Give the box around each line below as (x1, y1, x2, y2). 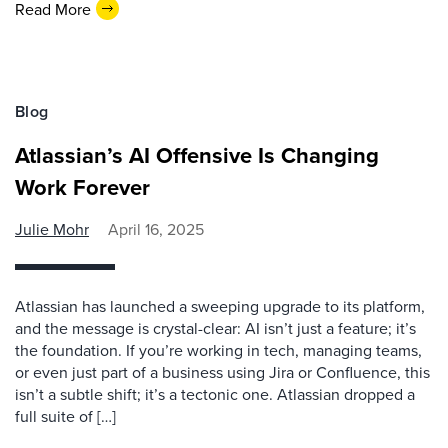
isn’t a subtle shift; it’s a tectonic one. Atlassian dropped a (15, 383, 415, 405)
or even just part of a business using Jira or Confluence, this (15, 361, 430, 383)
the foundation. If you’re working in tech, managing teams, (15, 339, 422, 361)
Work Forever (15, 171, 150, 203)
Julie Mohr (15, 218, 89, 240)
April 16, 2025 (108, 218, 204, 240)
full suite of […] (15, 405, 116, 427)
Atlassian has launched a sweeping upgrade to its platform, (15, 295, 425, 317)
